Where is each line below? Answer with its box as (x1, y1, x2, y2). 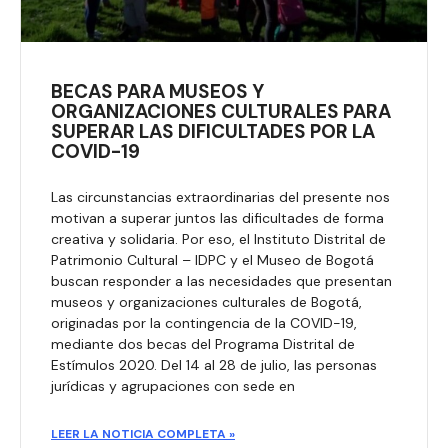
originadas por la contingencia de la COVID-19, (51, 313, 357, 332)
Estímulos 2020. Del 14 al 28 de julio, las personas (51, 355, 377, 374)
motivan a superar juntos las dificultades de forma (51, 208, 384, 227)
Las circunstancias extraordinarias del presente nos (51, 187, 390, 206)
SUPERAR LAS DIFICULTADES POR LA (51, 118, 375, 144)
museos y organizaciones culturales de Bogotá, (51, 292, 362, 311)
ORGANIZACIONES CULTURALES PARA (51, 98, 391, 124)
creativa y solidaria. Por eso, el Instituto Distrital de (51, 229, 386, 248)
